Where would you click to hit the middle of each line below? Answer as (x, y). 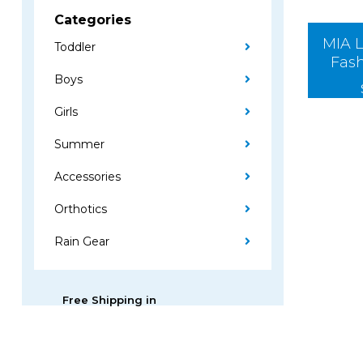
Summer (79, 144)
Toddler (75, 47)
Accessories (88, 177)
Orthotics (81, 209)
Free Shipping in (109, 300)
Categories (93, 20)
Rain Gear (82, 241)
